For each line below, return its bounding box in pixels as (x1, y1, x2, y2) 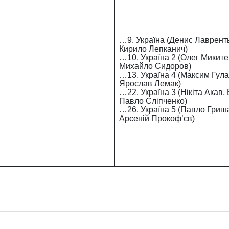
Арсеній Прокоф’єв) (119, 114, 197, 123)
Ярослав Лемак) (119, 79, 181, 88)
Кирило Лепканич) (119, 44, 188, 53)
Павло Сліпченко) (119, 97, 187, 105)
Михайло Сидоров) (119, 62, 191, 71)
